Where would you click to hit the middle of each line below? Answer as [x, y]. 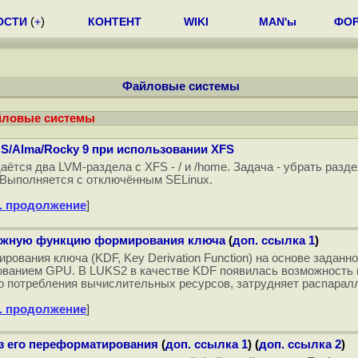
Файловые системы [181, 86]
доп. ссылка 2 [300, 344]
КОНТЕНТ [115, 22]
